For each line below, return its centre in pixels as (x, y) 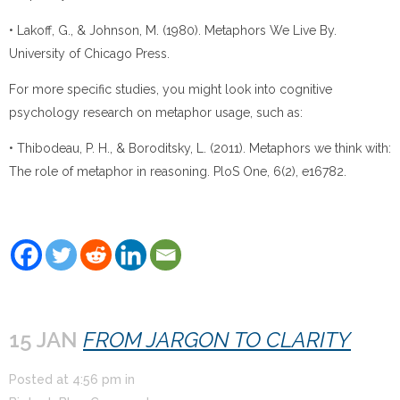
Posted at (41, 379)
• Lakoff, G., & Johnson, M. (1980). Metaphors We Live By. (173, 30)
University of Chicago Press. (89, 53)
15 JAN (46, 339)
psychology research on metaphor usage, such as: (156, 113)
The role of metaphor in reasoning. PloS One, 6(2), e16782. (178, 172)
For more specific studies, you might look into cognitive (171, 90)
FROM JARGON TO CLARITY (217, 339)
